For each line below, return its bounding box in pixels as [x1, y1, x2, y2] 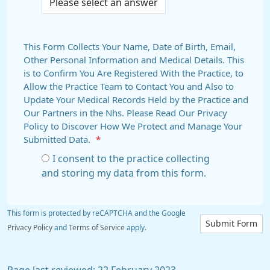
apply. [125, 224, 146, 231]
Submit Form [206, 219, 257, 228]
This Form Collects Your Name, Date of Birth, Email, [24, 42, 236, 51]
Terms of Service [69, 224, 125, 231]
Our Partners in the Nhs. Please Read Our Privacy [24, 108, 227, 118]
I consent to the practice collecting [52, 154, 210, 163]
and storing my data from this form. [42, 168, 206, 178]
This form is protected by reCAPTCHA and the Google [7, 210, 186, 217]
